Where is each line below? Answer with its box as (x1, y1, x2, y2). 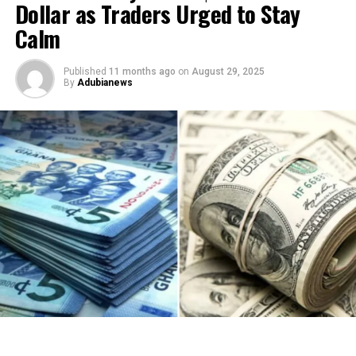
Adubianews (76, 76, 133, 88)
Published (63, 65, 106, 77)
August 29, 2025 (191, 65, 265, 77)
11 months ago (108, 65, 176, 77)
